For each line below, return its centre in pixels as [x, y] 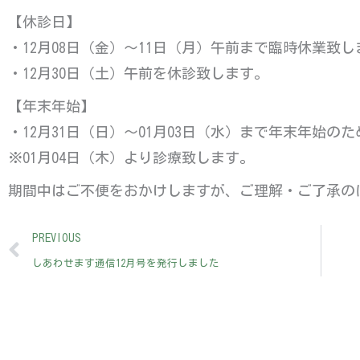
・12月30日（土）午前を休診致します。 [138, 74]
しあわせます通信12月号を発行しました [126, 264]
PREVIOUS [57, 238]
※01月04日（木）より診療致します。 [131, 158]
